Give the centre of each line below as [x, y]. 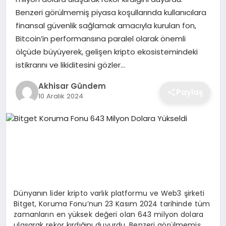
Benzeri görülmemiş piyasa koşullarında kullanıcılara [111, 12]
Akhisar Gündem [72, 86]
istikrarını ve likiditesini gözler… [70, 65]
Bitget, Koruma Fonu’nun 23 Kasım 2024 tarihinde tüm [112, 204]
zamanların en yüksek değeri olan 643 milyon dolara [108, 214]
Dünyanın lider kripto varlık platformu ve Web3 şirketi [109, 193]
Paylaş [190, 92]
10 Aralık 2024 [61, 96]
